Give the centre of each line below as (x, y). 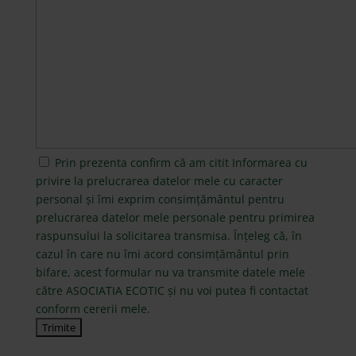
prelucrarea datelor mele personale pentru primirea (175, 217)
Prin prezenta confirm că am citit (143, 162)
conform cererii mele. (93, 308)
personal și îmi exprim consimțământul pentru (160, 199)
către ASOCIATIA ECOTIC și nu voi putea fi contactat (172, 290)
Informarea (261, 162)
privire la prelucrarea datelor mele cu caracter (159, 180)
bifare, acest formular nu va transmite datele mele (170, 272)
